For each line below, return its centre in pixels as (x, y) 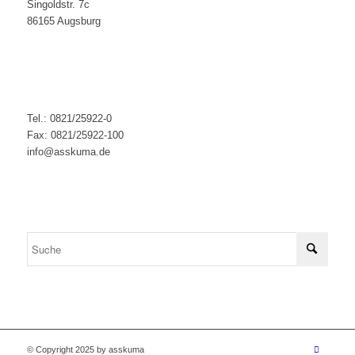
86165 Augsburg (63, 21)
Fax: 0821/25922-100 (75, 136)
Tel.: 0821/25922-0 (69, 119)
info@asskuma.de (68, 152)
